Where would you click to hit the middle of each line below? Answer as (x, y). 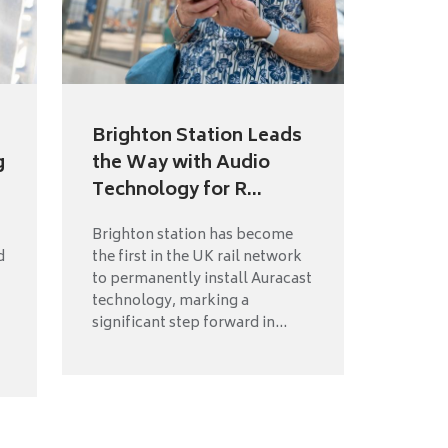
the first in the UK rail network (196, 258)
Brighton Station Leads (196, 137)
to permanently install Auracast (201, 280)
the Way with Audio (180, 164)
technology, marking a (170, 302)
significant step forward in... (189, 324)
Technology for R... (176, 191)
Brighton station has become (192, 236)
